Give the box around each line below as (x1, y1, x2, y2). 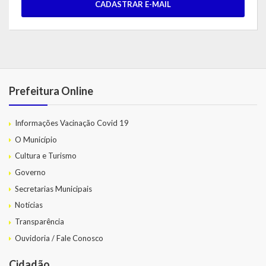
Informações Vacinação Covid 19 (15, 118, 129, 128)
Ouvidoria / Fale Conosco (15, 233, 103, 243)
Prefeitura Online (9, 84, 93, 97)
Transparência (15, 217, 64, 227)
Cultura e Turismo (15, 151, 77, 161)
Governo (15, 167, 46, 177)
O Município (15, 134, 57, 144)
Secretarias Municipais (15, 183, 92, 194)
